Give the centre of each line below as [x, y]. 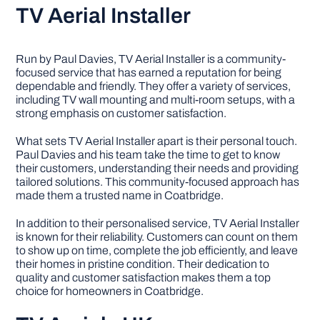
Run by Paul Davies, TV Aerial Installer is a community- [151, 59]
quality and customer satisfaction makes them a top [144, 277]
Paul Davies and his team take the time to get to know [148, 154]
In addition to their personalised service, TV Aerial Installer [158, 223]
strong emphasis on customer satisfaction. [121, 113]
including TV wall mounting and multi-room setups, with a [156, 99]
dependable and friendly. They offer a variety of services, [154, 86]
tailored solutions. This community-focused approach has [158, 181]
